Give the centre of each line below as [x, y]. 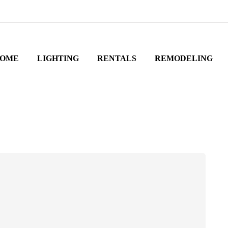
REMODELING [183, 58]
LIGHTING [58, 58]
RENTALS [117, 58]
